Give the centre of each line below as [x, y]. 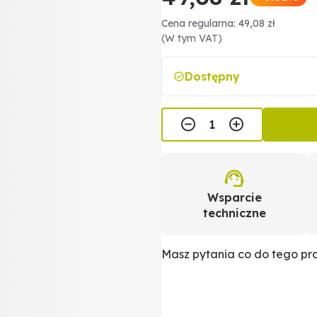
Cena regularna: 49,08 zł [218, 23]
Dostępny [212, 76]
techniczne [234, 213]
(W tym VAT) [192, 38]
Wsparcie [234, 197]
